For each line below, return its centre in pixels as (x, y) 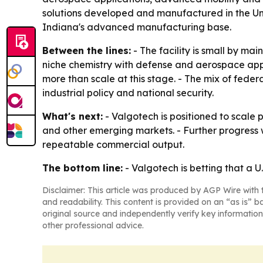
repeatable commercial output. (113, 145)
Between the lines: (87, 51)
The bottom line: (82, 168)
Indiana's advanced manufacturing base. (137, 27)
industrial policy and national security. (128, 93)
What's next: (73, 117)
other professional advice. (93, 226)
